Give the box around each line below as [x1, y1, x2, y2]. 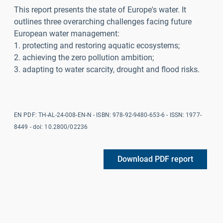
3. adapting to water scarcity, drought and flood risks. [14, 64, 200, 74]
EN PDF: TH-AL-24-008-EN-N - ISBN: [14, 111, 113, 118]
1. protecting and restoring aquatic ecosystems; [14, 40, 180, 50]
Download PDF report [117, 154, 193, 164]
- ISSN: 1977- [165, 111, 202, 118]
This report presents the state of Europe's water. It [14, 4, 186, 14]
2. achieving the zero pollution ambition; [14, 52, 154, 62]
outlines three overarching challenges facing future [14, 16, 192, 26]
